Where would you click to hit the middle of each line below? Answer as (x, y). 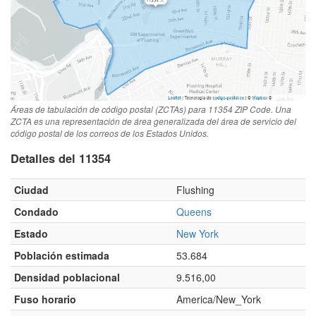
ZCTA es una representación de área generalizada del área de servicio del (153, 121)
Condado (36, 211)
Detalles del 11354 (61, 159)
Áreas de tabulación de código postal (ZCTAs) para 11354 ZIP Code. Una (151, 109)
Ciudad (31, 189)
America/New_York (219, 299)
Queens (194, 211)
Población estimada (62, 255)
